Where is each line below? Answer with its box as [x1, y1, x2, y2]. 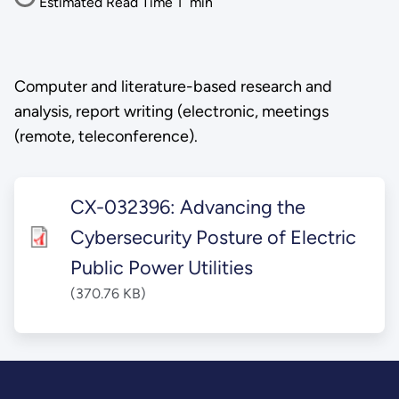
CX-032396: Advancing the [70, 194, 306, 218]
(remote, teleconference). [13, 126, 198, 147]
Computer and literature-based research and [13, 77, 332, 97]
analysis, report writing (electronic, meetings [13, 102, 329, 122]
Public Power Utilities [70, 255, 254, 279]
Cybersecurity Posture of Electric [70, 224, 357, 248]
